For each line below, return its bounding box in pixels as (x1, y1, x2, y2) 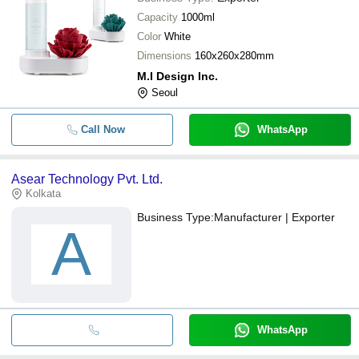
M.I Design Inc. (137, 69, 218, 83)
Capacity (137, 10, 178, 23)
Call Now (80, 123, 125, 135)
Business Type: (137, 210, 214, 224)
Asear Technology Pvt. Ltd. (11, 171, 163, 186)
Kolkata (26, 187, 61, 200)
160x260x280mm (195, 49, 274, 62)
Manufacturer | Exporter (214, 210, 335, 224)
